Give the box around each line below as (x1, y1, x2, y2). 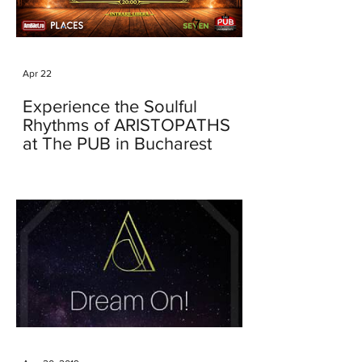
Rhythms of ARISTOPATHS (23, 115, 230, 134)
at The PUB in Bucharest (23, 133, 212, 153)
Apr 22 (23, 67, 52, 79)
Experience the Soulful (23, 96, 197, 116)
